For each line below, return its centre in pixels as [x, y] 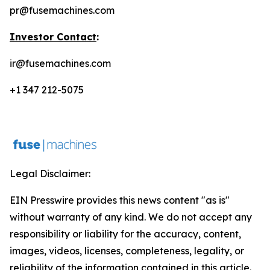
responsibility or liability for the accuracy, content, [125, 234]
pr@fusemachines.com [62, 10]
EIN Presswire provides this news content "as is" [120, 200]
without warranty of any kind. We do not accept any [131, 217]
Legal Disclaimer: [50, 174]
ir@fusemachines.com [60, 63]
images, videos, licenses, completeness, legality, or [127, 251]
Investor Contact [53, 37]
